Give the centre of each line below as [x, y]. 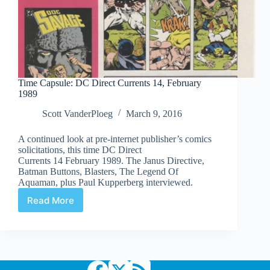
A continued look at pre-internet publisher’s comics [115, 139]
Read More [51, 200]
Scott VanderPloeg [77, 114]
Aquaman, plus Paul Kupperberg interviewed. [105, 183]
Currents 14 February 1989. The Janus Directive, [111, 161]
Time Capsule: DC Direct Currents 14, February [110, 83]
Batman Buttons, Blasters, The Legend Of [98, 172]
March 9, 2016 [154, 114]
